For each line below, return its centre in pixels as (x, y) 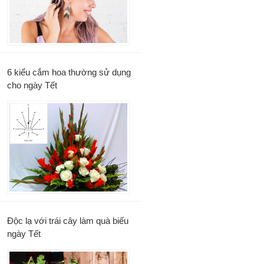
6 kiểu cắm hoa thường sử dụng (69, 72)
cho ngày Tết (32, 85)
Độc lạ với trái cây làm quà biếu (68, 220)
